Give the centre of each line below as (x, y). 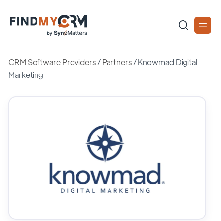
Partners (117, 62)
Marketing (26, 75)
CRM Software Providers (52, 62)
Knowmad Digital (167, 62)
